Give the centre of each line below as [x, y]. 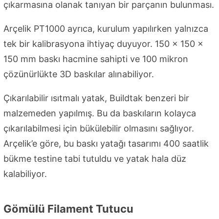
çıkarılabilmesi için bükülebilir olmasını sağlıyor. [99, 128]
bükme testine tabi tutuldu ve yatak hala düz [95, 158]
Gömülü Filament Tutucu [68, 208]
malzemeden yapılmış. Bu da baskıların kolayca [100, 113]
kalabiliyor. [25, 174]
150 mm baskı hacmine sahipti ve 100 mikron [96, 59]
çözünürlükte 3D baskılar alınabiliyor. [79, 74]
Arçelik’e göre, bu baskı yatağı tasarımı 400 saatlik [106, 143]
